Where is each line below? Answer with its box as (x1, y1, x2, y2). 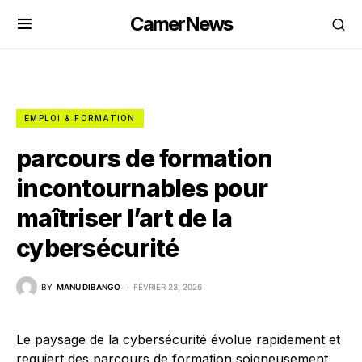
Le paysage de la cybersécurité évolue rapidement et (16, 331, 340, 347)
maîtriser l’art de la (16, 204, 233, 233)
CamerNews (129, 12, 233, 36)
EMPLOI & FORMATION (24, 113, 136, 123)
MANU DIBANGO (57, 281, 120, 292)
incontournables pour (16, 174, 267, 203)
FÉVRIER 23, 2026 (133, 281, 202, 292)
